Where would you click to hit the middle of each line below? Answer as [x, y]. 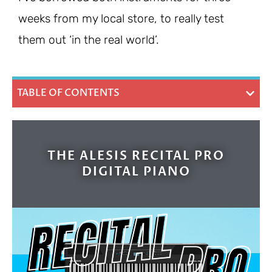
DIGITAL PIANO [136, 172]
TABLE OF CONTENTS [68, 93]
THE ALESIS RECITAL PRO [136, 156]
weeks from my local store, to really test [121, 18]
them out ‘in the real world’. [89, 39]
